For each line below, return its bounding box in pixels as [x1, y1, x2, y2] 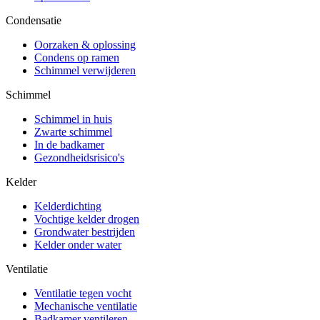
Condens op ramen [34, 51, 119, 64]
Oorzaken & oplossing [34, 39, 136, 51]
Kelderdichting [34, 200, 101, 213]
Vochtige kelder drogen [34, 213, 139, 226]
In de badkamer [34, 139, 104, 151]
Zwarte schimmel [34, 126, 112, 139]
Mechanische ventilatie [34, 300, 137, 313]
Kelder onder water [34, 239, 121, 251]
